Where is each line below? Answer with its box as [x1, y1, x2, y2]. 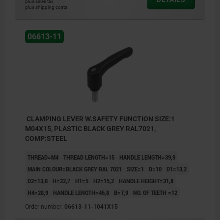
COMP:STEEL [25, 134, 67, 142]
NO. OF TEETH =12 [133, 188, 177, 197]
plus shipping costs [25, 4, 67, 10]
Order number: [25, 203, 64, 210]
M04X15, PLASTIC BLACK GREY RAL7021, [25, 124, 156, 133]
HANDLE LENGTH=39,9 [119, 152, 175, 162]
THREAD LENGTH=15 [63, 152, 114, 162]
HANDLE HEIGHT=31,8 [119, 176, 173, 185]
